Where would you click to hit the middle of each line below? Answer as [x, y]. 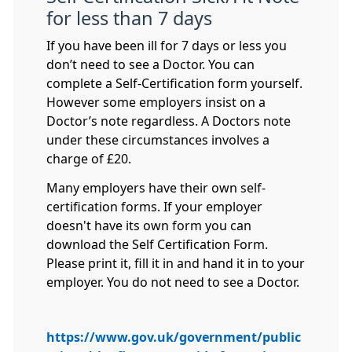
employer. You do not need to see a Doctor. [173, 282]
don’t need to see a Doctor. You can [150, 64]
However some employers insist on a [156, 102]
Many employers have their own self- [156, 188]
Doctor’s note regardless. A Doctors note [169, 121]
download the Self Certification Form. [157, 245]
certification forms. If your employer [154, 207]
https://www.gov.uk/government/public [174, 337]
